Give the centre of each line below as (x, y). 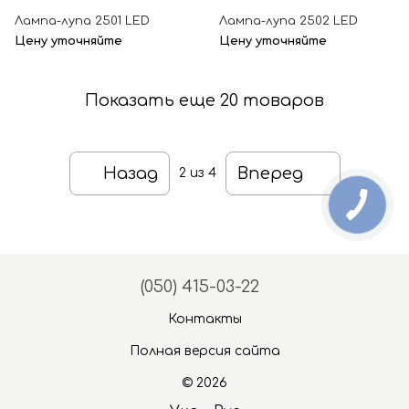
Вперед (270, 173)
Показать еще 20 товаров (204, 100)
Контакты (204, 319)
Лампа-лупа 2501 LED (82, 21)
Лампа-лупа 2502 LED (288, 21)
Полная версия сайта (204, 351)
